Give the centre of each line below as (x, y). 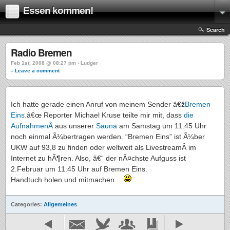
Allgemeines (60, 204)
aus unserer (75, 126)
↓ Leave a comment (35, 71)
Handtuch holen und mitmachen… (67, 180)
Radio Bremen (41, 53)
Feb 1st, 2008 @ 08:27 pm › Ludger (54, 63)
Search (216, 30)
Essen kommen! (58, 11)
